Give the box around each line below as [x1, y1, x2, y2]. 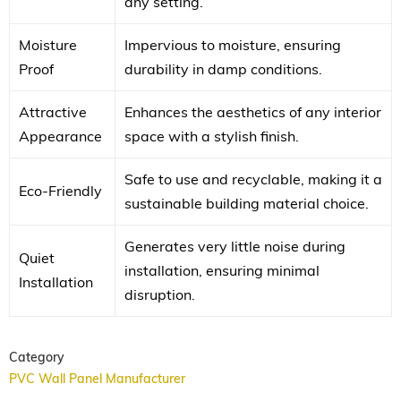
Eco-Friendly [19, 181, 102, 200]
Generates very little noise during [124, 236, 346, 255]
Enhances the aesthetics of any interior [124, 102, 381, 121]
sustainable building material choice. [124, 193, 369, 212]
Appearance [19, 126, 102, 145]
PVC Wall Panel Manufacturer [9, 370, 185, 387]
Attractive [19, 102, 87, 121]
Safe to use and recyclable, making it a [124, 169, 382, 188]
